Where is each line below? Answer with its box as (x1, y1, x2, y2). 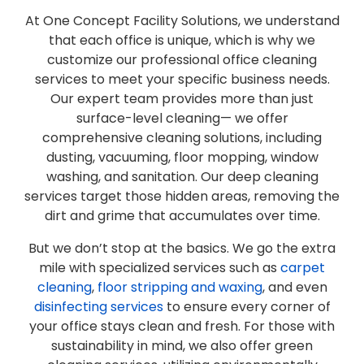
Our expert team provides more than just (50, 89, 314, 108)
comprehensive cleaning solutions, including (42, 128, 322, 147)
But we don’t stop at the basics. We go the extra (28, 238, 336, 258)
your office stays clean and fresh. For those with (29, 316, 335, 336)
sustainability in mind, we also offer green (51, 336, 313, 355)
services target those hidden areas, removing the (24, 186, 340, 206)
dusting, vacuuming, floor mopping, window (45, 147, 318, 167)
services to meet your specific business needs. (34, 69, 330, 89)
